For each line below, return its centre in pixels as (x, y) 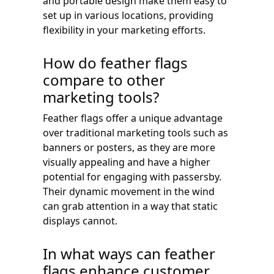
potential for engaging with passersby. (132, 176)
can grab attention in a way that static (130, 206)
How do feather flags (115, 62)
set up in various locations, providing (128, 15)
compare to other (104, 80)
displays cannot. (80, 220)
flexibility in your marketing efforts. (124, 30)
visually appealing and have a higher (127, 162)
